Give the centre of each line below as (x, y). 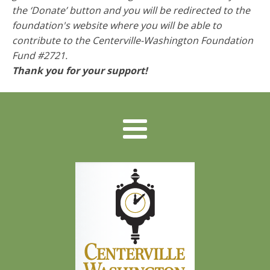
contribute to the (52, 40)
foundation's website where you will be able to (117, 25)
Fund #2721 (39, 55)
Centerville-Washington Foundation (173, 40)
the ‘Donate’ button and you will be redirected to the (131, 10)
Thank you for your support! (80, 71)
